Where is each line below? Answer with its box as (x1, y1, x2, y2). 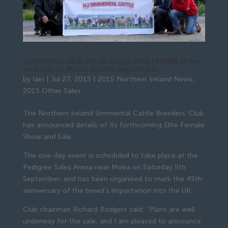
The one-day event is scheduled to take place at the (22, 151, 198, 160)
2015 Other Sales (22, 86, 81, 95)
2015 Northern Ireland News (97, 74, 192, 83)
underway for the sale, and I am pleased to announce (22, 216, 201, 225)
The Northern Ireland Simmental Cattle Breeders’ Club (22, 108, 204, 118)
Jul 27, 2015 (50, 74, 91, 83)
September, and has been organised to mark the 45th (22, 174, 202, 183)
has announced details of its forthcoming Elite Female (22, 120, 205, 129)
